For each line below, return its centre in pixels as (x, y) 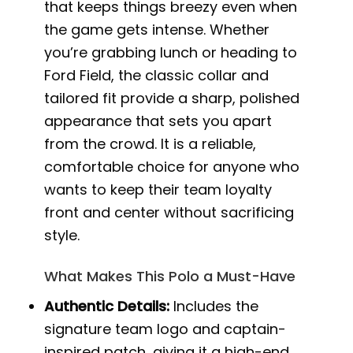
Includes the (214, 307)
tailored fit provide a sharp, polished (172, 98)
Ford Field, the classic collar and (157, 75)
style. (62, 235)
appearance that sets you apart (158, 121)
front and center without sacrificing (169, 212)
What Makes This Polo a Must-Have (170, 277)
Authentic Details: (107, 307)
